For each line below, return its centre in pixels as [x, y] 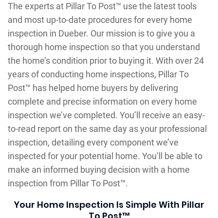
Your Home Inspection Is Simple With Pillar [109, 204]
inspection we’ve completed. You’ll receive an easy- [106, 115]
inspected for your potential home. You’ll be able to [105, 156]
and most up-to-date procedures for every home [100, 19]
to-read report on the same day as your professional [107, 128]
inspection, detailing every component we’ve [93, 142]
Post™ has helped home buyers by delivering [93, 88]
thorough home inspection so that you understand [104, 47]
